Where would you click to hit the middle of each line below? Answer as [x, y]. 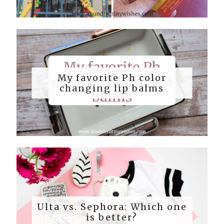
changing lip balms [112, 88]
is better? [112, 217]
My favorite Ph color [112, 78]
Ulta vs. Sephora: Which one [112, 206]
